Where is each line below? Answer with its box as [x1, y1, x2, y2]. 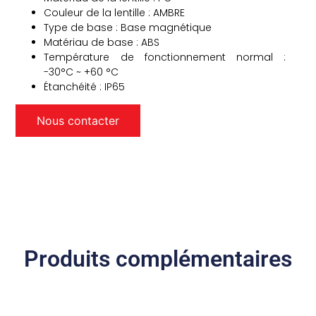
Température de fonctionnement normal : [44, 49, 286, 64]
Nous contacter [37, 114, 120, 128]
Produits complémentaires [24, 245, 292, 272]
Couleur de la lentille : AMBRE [44, 5, 186, 20]
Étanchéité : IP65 [44, 79, 126, 94]
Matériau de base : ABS [44, 35, 160, 49]
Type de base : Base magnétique [44, 20, 212, 35]
